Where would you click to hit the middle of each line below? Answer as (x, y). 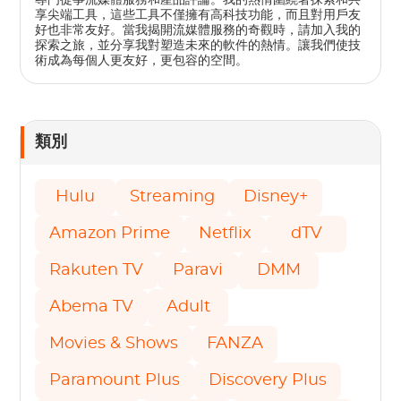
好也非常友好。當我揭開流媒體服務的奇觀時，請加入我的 (198, 30)
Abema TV (92, 307)
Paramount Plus (115, 380)
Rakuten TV (97, 270)
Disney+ (276, 196)
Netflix (226, 233)
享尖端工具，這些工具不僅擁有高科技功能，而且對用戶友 (198, 15)
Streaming (173, 196)
